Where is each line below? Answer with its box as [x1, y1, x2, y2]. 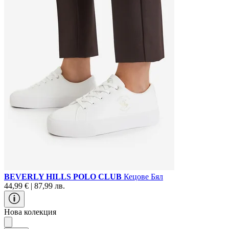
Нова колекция [4, 207, 56, 216]
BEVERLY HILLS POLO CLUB [4, 172, 124, 181]
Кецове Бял [124, 172, 163, 181]
